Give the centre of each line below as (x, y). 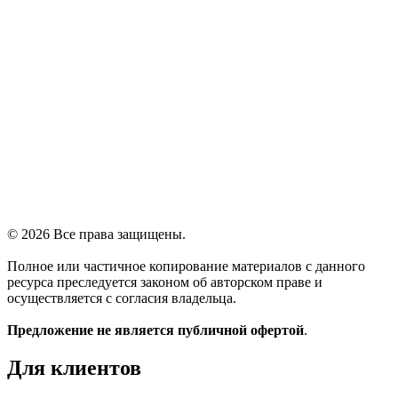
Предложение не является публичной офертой (155, 330)
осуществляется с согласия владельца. (122, 298)
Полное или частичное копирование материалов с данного (186, 267)
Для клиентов (74, 368)
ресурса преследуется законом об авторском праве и (165, 283)
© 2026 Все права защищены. (96, 235)
